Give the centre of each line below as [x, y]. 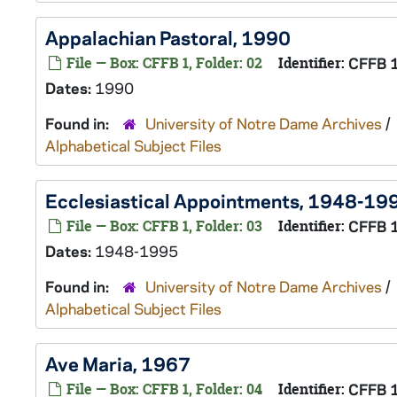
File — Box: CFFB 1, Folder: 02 [163, 63]
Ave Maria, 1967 [118, 363]
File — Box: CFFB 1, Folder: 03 [163, 226]
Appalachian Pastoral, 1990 [168, 37]
